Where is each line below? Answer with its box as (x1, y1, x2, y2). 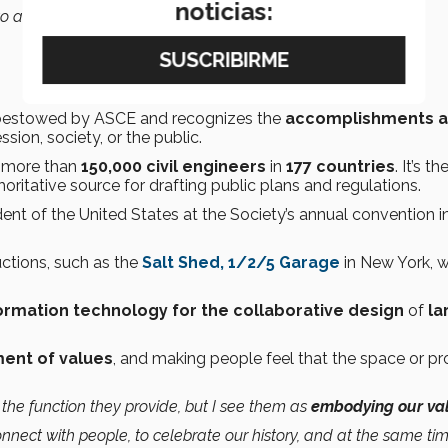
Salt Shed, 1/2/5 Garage (142, 253, 340, 273)
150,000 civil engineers (81, 157, 266, 177)
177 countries (286, 157, 395, 177)
